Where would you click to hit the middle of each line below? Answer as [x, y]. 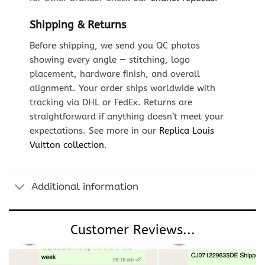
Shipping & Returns [77, 25]
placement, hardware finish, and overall [114, 74]
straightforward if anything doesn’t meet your [126, 117]
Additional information [85, 186]
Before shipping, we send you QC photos [114, 46]
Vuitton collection [67, 145]
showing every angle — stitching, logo [109, 60]
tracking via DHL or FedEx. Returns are [111, 103]
